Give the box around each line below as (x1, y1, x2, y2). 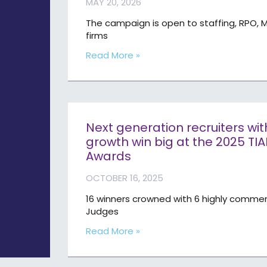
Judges (86, 205, 124, 218)
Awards (86, 148, 135, 165)
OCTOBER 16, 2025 (86, 172, 164, 185)
